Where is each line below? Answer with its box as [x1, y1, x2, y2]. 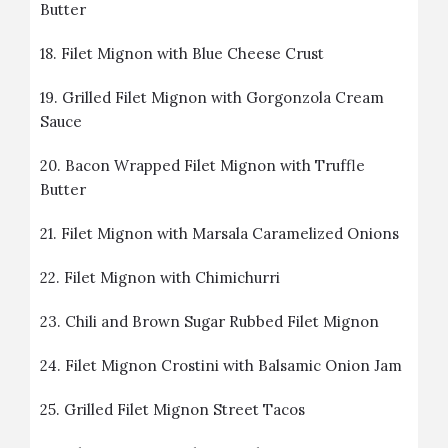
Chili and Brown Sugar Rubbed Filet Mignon [65, 312, 379, 331]
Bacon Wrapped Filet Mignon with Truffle [65, 156, 365, 175]
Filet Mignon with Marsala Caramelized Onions [61, 224, 399, 243]
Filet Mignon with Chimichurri [64, 268, 280, 287]
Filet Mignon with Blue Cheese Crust [61, 44, 324, 63]
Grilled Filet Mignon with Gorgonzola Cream [62, 88, 384, 107]
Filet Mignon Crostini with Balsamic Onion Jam [65, 356, 402, 375]
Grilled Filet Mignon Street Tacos [64, 400, 305, 419]
